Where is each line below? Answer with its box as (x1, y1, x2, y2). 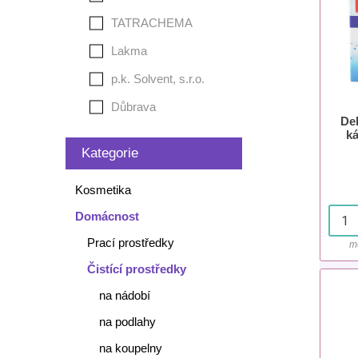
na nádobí (98, 288, 150, 302)
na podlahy (98, 315, 156, 328)
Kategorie (81, 145, 138, 161)
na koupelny (98, 341, 162, 355)
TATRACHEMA (110, 16, 193, 30)
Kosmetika (74, 183, 131, 197)
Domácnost (74, 209, 139, 223)
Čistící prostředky (86, 262, 186, 276)
